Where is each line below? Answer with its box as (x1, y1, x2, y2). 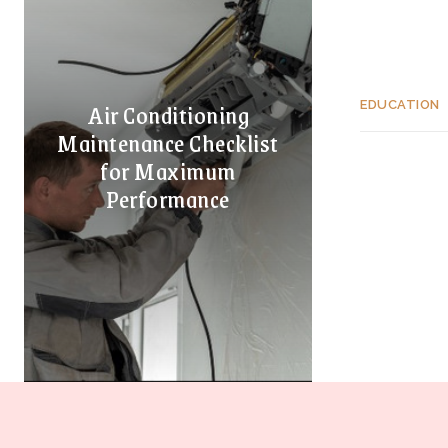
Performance (106, 179, 230, 218)
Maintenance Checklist (57, 123, 279, 162)
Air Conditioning (87, 95, 249, 134)
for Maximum (100, 151, 236, 190)
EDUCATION (360, 97, 440, 112)
